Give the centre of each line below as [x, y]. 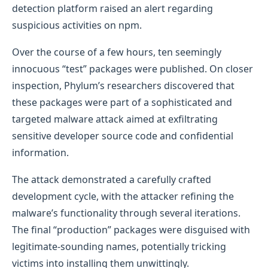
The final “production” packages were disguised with [131, 229]
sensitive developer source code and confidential [123, 135]
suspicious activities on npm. [77, 25]
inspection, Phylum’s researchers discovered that [123, 85]
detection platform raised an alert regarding [112, 8]
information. [40, 152]
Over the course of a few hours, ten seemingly [117, 52]
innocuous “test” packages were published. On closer [133, 68]
